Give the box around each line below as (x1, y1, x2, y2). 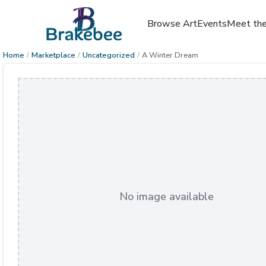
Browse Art (147, 17, 197, 30)
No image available (119, 189, 214, 204)
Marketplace (31, 50, 75, 61)
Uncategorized (83, 50, 135, 61)
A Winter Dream (142, 50, 198, 61)
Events (197, 17, 227, 30)
